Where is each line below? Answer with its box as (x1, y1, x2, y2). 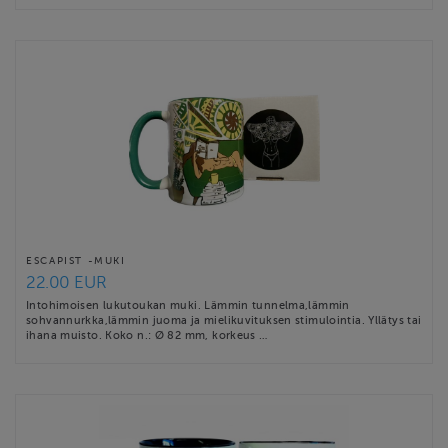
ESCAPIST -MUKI (26, 254, 126, 266)
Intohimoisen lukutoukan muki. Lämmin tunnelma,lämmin (26, 298, 350, 311)
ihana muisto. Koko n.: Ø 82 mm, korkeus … (26, 328, 268, 341)
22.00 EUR (26, 272, 107, 292)
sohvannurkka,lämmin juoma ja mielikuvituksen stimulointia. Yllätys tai (26, 313, 422, 326)
